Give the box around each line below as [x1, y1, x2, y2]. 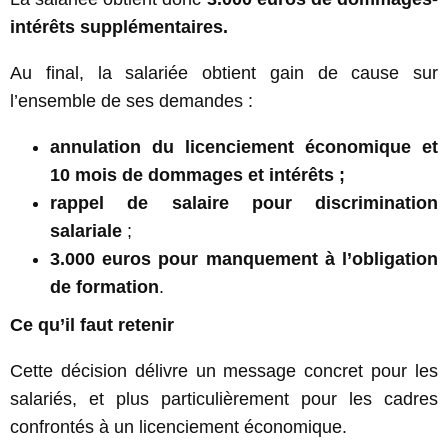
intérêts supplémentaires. [10, 16, 228, 37]
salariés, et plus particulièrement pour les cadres [10, 388, 438, 409]
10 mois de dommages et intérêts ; [50, 164, 345, 185]
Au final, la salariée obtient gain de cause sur [10, 62, 438, 83]
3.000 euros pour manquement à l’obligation [50, 248, 438, 269]
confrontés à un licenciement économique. [10, 416, 347, 437]
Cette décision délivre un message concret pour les [10, 360, 438, 381]
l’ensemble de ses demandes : [10, 90, 253, 111]
